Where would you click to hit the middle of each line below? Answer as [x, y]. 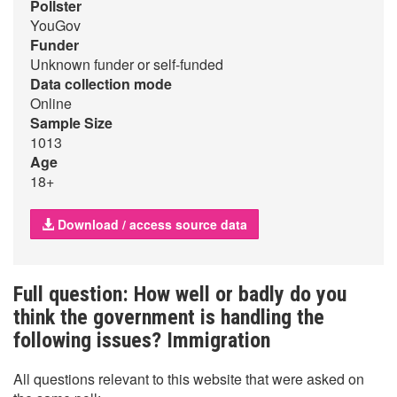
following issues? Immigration [142, 340]
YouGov [55, 25]
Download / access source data [151, 224]
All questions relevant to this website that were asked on [189, 379]
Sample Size [71, 123]
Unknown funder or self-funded [127, 64]
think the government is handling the [169, 317]
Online [51, 103]
